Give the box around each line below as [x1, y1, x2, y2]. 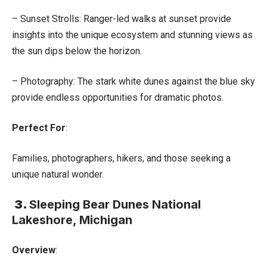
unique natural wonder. [12, 168, 104, 180]
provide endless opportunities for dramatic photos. [12, 91, 223, 103]
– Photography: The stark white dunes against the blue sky [12, 75, 255, 87]
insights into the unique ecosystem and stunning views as [12, 29, 253, 41]
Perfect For [12, 122, 66, 133]
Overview [12, 244, 55, 256]
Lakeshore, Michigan [12, 212, 132, 227]
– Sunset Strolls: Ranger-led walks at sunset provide [12, 13, 231, 24]
